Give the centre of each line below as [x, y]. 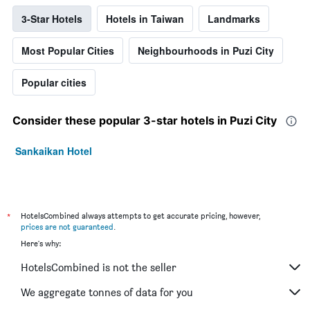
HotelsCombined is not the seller [99, 267]
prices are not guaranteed [67, 227]
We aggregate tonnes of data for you [107, 292]
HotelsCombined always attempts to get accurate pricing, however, [140, 216]
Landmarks [234, 19]
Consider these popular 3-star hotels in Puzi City [145, 121]
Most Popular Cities [68, 51]
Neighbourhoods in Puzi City [206, 51]
